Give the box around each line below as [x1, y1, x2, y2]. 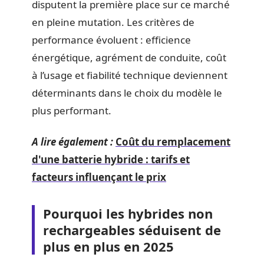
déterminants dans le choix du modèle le [32, 86, 222, 100]
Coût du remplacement [115, 134, 230, 148]
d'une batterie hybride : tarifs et [32, 152, 190, 166]
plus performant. [32, 104, 111, 117]
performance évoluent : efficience [32, 33, 191, 47]
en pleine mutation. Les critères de [32, 15, 194, 29]
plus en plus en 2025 [43, 237, 174, 255]
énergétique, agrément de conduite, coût [32, 51, 226, 64]
